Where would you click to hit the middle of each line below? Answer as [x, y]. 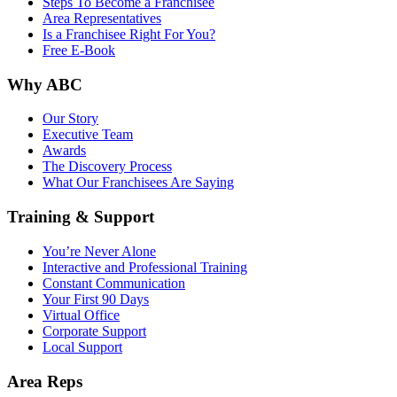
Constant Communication [114, 283]
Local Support [82, 346]
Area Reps [45, 381]
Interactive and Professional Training [145, 267]
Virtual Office [81, 315]
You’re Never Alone [99, 251]
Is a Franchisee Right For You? [129, 35]
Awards [64, 151]
